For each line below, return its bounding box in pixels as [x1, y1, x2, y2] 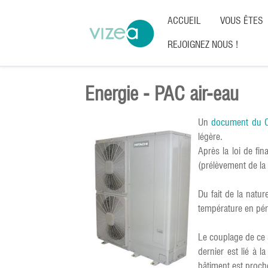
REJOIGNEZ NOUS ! [167, 39, 238, 50]
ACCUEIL [167, 15, 201, 26]
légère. [198, 131, 223, 142]
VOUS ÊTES [220, 15, 263, 26]
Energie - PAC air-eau [85, 82, 239, 105]
